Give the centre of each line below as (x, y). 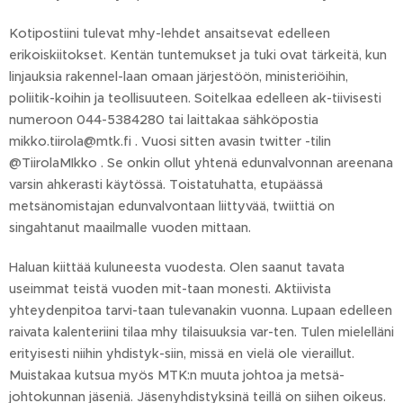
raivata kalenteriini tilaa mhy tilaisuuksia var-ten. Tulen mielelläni (201, 332)
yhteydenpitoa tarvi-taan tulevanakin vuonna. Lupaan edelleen (201, 310)
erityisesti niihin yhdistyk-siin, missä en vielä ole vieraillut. (182, 354)
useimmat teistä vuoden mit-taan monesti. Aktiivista (170, 289)
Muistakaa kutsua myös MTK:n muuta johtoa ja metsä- (177, 375)
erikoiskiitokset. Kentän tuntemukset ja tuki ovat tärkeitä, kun (198, 55)
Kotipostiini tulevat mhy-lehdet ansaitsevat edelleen (170, 33)
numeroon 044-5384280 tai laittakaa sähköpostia (164, 120)
